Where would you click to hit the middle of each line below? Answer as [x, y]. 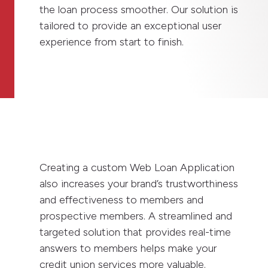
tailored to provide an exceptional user [131, 25]
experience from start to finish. [112, 42]
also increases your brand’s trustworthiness [139, 183]
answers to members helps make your [128, 248]
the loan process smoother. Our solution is [139, 9]
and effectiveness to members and [122, 200]
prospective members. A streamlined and [136, 216]
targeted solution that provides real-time [135, 232]
